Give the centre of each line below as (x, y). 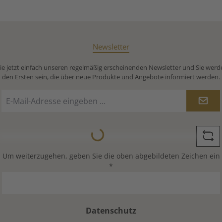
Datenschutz (111, 211)
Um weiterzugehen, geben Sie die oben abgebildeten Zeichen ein (111, 156)
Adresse (15, 116)
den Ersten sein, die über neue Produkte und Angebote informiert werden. (111, 77)
